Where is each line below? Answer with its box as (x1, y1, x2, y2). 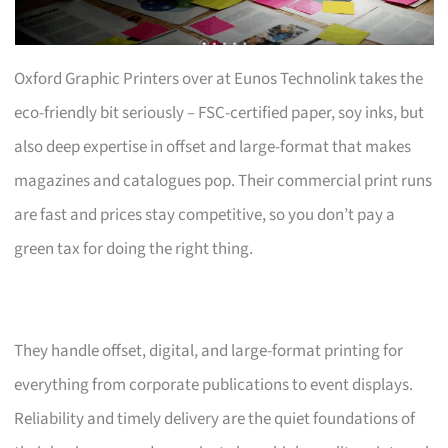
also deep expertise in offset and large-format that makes (14, 134, 412, 159)
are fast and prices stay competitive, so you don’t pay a (14, 202, 396, 227)
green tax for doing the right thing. (14, 236, 254, 261)
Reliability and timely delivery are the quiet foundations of (14, 406, 416, 431)
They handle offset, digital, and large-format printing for (14, 338, 404, 363)
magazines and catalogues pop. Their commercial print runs (14, 168, 433, 193)
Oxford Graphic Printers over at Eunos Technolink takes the (14, 66, 424, 91)
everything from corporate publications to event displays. (14, 372, 414, 397)
